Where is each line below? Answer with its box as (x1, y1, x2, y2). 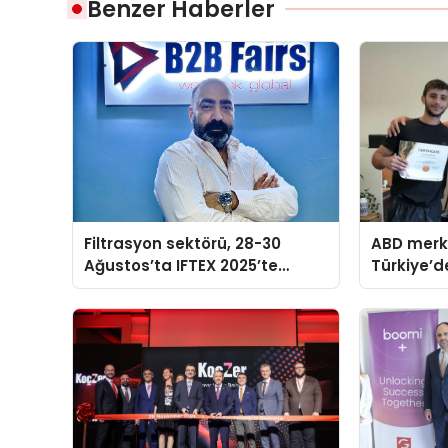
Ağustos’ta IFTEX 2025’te (84, 254, 279, 276)
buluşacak (84, 276, 169, 298)
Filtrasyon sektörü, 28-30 (84, 232, 282, 254)
